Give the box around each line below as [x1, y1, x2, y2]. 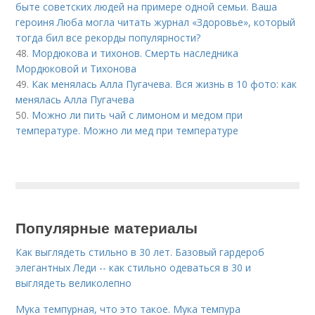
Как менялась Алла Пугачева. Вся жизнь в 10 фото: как [32, 77, 297, 91]
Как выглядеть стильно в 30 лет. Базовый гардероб [15, 245, 265, 259]
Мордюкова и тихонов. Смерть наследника [32, 46, 239, 60]
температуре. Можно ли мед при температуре [15, 124, 239, 138]
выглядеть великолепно [15, 276, 132, 290]
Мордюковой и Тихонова [15, 62, 137, 76]
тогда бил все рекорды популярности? [15, 31, 201, 45]
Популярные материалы [15, 217, 198, 238]
